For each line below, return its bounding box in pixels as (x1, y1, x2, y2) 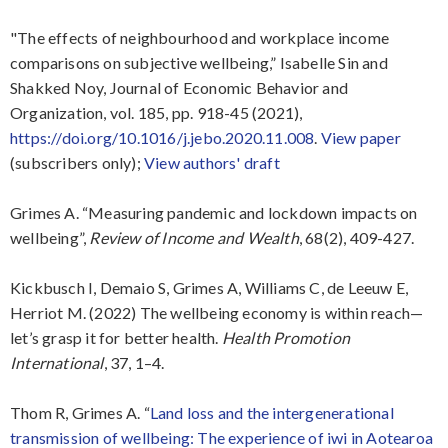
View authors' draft (144, 153, 280, 173)
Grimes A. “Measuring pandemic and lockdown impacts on (10, 203, 418, 223)
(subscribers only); (10, 153, 144, 173)
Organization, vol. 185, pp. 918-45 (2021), (10, 103, 303, 123)
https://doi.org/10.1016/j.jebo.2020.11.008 (10, 128, 315, 148)
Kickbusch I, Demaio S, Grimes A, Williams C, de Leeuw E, (10, 278, 409, 298)
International (10, 353, 104, 373)
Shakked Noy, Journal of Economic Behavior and (10, 78, 349, 98)
